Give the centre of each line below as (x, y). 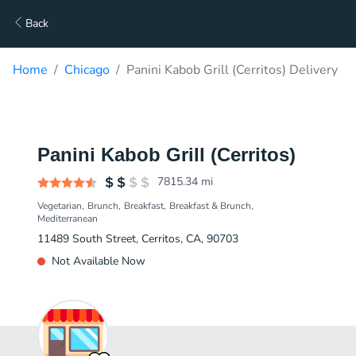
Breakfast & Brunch (210, 206)
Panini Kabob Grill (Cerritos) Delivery (232, 70)
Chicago (87, 70)
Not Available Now (99, 261)
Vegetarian (60, 206)
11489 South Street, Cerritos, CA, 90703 (138, 239)
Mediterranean (68, 219)
